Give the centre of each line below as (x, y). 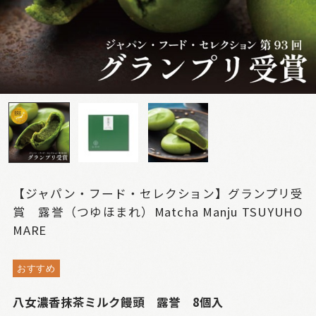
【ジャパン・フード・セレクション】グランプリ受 (158, 194)
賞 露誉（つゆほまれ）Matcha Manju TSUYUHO (158, 212)
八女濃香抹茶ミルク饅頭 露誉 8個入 (118, 302)
